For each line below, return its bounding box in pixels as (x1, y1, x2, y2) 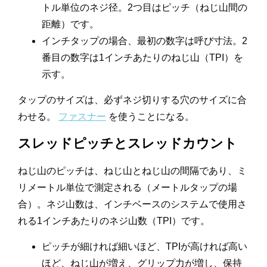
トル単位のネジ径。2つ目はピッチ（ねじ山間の (42, 2, 247, 13)
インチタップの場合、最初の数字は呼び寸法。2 (42, 35, 247, 46)
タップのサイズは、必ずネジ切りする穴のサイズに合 (18, 94, 247, 105)
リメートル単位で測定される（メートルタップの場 (18, 182, 237, 193)
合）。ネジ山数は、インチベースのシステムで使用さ (18, 198, 247, 209)
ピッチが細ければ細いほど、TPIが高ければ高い (42, 241, 247, 252)
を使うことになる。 (106, 111, 194, 122)
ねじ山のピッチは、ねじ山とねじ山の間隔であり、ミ (18, 165, 247, 176)
